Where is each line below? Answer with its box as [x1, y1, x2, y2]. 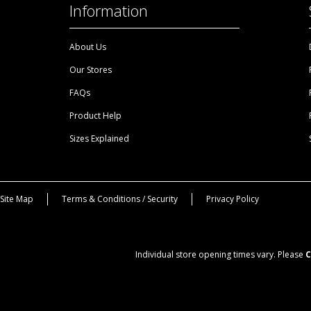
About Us [69, 40, 106, 53]
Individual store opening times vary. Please [135, 248, 305, 260]
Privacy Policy [206, 192, 259, 205]
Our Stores [69, 63, 112, 76]
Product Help [69, 109, 121, 121]
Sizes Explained [69, 132, 129, 144]
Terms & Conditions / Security [62, 192, 178, 205]
